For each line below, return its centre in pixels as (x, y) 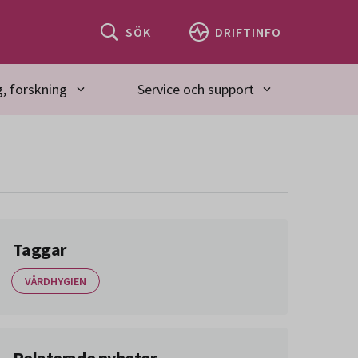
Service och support (195, 89)
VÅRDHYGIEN (56, 281)
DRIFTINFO (248, 32)
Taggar (40, 249)
